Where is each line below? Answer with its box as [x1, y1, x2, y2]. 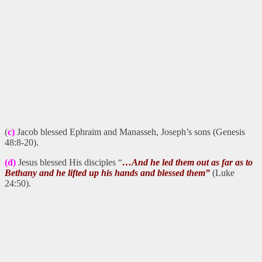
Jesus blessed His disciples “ [16, 157, 122, 167]
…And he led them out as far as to [122, 157, 253, 167]
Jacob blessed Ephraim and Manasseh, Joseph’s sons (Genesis [15, 126, 245, 137]
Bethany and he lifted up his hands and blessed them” [5, 167, 210, 178]
